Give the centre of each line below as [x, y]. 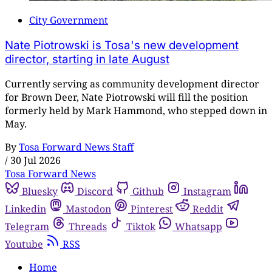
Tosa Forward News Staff [76, 147]
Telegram [27, 227]
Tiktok [141, 227]
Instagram [207, 192]
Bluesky [40, 192]
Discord [95, 192]
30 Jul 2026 [36, 161]
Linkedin [25, 209]
